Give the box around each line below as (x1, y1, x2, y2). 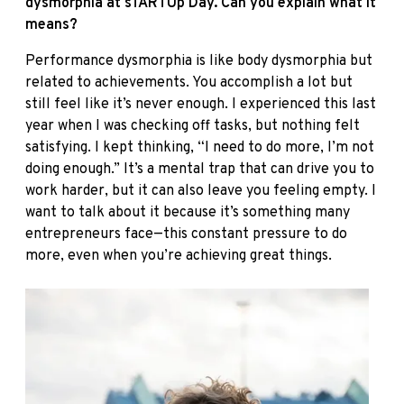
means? (25, 16, 78, 35)
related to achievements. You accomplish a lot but (25, 74, 353, 93)
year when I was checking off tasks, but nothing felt (25, 117, 360, 136)
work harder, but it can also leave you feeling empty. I (25, 182, 376, 201)
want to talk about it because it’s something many (25, 204, 350, 223)
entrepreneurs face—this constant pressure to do (25, 225, 347, 244)
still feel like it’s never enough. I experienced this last (25, 96, 376, 115)
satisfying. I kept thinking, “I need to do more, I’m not (25, 139, 374, 158)
